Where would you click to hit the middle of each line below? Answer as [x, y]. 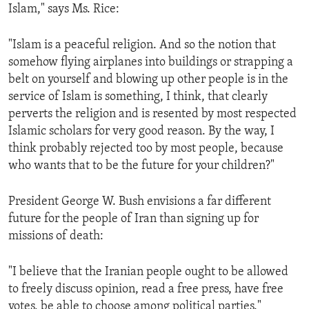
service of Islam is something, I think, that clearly [138, 97]
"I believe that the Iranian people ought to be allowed [148, 272]
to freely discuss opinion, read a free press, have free [146, 289]
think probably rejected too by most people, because [146, 148]
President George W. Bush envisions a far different [140, 201]
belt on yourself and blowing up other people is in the [148, 79]
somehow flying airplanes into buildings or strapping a [151, 62]
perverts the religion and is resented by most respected [152, 114]
